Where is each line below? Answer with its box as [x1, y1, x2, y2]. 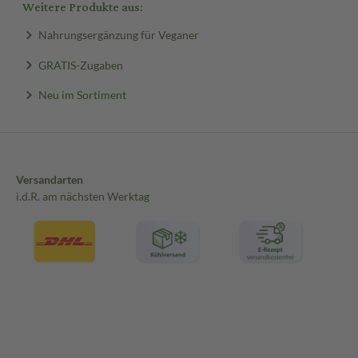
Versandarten [16, 173, 83, 186]
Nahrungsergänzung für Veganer [38, 27, 199, 42]
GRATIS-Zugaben [38, 58, 123, 72]
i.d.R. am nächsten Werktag [16, 189, 149, 203]
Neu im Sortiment [38, 87, 126, 101]
